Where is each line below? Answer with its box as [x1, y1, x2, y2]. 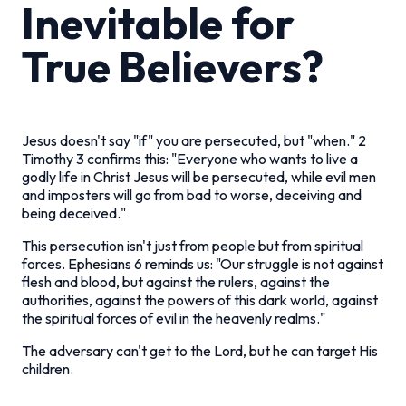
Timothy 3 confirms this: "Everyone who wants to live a [22, 149, 358, 168]
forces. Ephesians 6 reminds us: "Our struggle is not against [22, 254, 383, 273]
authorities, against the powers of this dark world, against [22, 290, 378, 309]
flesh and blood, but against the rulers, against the [22, 272, 330, 291]
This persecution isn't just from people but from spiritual [22, 236, 363, 255]
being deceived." [22, 203, 126, 222]
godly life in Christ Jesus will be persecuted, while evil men [22, 167, 376, 186]
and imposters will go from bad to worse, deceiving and [22, 185, 362, 204]
